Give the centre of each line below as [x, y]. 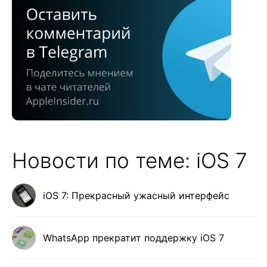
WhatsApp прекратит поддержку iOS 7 [133, 237]
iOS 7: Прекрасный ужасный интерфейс [136, 195]
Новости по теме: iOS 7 [130, 160]
